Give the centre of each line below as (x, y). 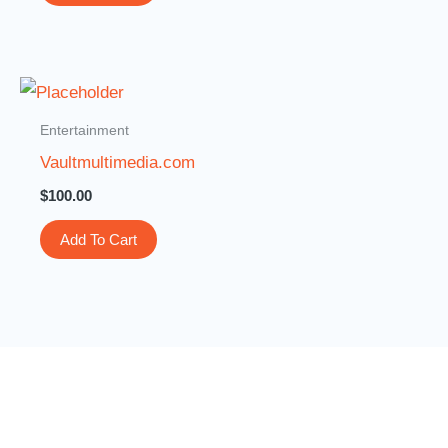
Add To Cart (99, 240)
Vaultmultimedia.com (118, 162)
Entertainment (85, 130)
